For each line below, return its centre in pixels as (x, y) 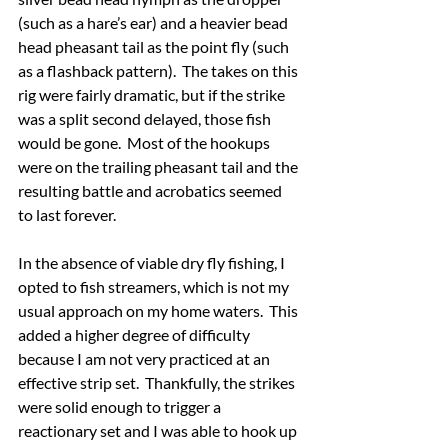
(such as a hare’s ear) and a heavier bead (154, 22)
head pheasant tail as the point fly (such (155, 46)
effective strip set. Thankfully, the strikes (158, 382)
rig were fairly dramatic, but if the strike (153, 94)
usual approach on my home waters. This (159, 310)
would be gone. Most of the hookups (145, 142)
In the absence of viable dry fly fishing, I (153, 262)
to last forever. (67, 214)
